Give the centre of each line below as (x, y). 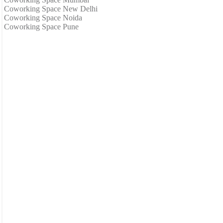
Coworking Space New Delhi (51, 8)
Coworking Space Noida (43, 17)
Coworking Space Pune (41, 26)
